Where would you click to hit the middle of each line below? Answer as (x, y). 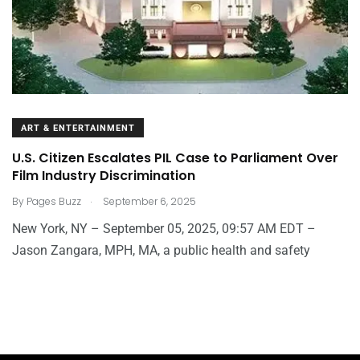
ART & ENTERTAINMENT (78, 128)
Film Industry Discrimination (104, 175)
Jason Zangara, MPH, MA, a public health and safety (161, 250)
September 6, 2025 (148, 201)
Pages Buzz (54, 201)
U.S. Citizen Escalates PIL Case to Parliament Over (175, 157)
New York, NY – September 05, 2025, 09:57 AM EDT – (164, 228)
